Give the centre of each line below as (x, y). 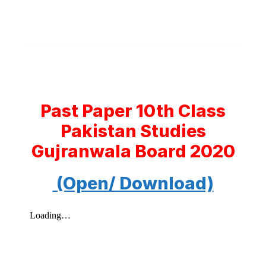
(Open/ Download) (133, 183)
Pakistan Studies (133, 131)
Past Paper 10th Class (133, 111)
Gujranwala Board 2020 (133, 151)
